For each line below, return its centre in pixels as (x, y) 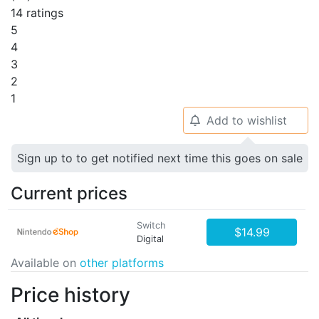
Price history (70, 295)
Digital (150, 239)
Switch (151, 225)
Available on (45, 263)
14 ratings (37, 13)
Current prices (69, 193)
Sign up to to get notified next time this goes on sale (160, 158)
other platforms (122, 263)
